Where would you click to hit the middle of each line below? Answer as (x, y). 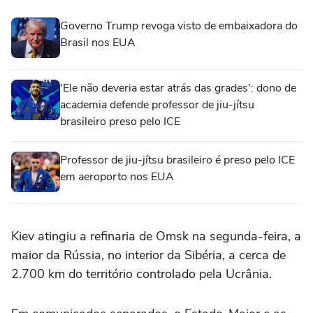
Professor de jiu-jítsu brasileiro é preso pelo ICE (177, 160)
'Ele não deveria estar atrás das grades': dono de (178, 88)
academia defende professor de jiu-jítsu (157, 105)
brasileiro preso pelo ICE (120, 122)
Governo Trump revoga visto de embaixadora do (179, 26)
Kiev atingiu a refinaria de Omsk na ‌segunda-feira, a (156, 236)
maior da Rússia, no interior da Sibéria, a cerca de (148, 255)
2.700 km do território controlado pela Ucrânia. (141, 274)
